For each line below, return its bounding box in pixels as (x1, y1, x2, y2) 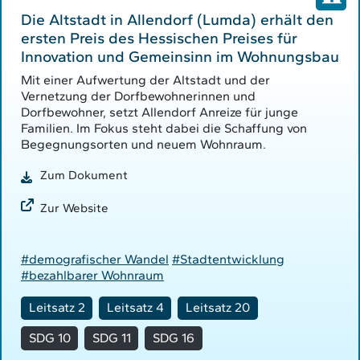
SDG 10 (28, 329, 71, 346)
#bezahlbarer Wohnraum (21, 267, 164, 283)
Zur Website (40, 201, 108, 216)
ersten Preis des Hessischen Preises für (21, 28, 297, 47)
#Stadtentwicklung (172, 251, 284, 267)
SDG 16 (152, 329, 194, 346)
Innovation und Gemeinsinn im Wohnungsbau (21, 47, 339, 66)
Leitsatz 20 (185, 300, 250, 316)
